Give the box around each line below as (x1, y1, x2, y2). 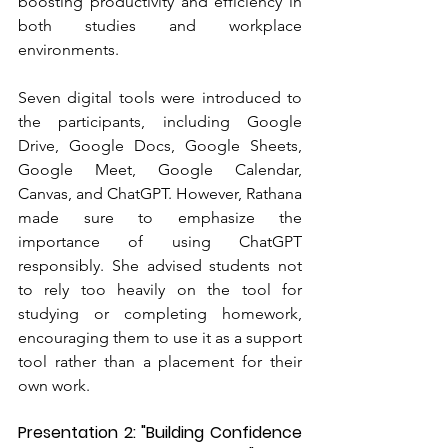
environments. (18, 40, 119, 60)
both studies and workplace (18, 16, 302, 36)
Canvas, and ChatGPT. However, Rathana (18, 184, 302, 204)
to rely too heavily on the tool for (18, 280, 302, 300)
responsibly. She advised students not (18, 256, 302, 276)
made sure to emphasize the (18, 208, 302, 228)
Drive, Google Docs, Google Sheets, (18, 136, 302, 156)
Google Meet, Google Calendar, (18, 160, 302, 180)
